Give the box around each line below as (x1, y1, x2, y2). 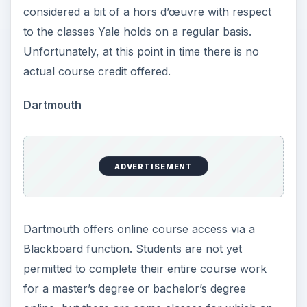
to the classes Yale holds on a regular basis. (23, 24, 251, 38)
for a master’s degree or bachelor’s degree (23, 282, 246, 296)
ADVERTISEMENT (114, 161, 193, 171)
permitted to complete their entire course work (23, 262, 267, 276)
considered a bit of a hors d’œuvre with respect (23, 4, 271, 19)
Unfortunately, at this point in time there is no (23, 44, 259, 58)
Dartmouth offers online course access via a (23, 222, 255, 236)
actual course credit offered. (23, 64, 171, 78)
